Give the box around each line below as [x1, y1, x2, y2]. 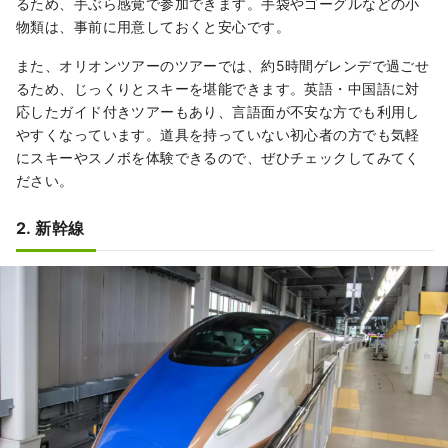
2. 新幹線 [16, 218, 85, 239]
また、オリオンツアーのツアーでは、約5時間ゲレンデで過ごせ [16, 57, 430, 75]
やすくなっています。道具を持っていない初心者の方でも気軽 [16, 126, 420, 144]
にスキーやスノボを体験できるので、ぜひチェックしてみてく [16, 149, 420, 167]
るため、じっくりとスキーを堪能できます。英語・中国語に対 [16, 80, 420, 98]
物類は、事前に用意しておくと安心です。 [16, 18, 290, 36]
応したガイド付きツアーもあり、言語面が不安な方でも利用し [16, 103, 420, 121]
